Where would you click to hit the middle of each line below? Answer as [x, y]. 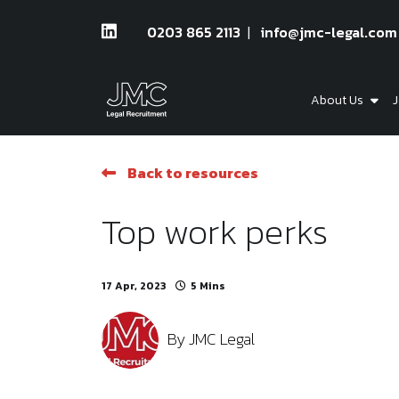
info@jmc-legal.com [329, 32]
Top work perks [215, 232]
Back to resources [193, 173]
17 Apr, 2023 [134, 286]
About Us [338, 100]
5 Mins [208, 286]
